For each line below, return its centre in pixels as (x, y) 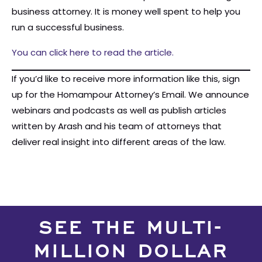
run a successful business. (68, 27)
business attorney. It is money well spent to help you (126, 11)
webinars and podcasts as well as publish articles (119, 110)
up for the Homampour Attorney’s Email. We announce (130, 94)
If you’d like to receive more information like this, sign (126, 79)
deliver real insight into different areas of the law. (119, 142)
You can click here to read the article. (93, 52)
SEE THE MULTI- (131, 229)
